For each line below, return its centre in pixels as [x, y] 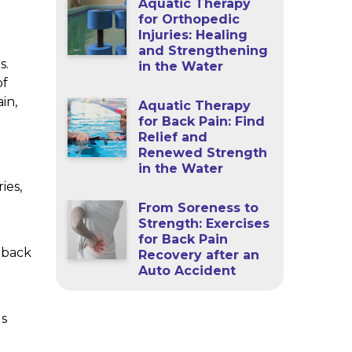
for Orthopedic [189, 20]
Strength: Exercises [204, 224]
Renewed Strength [203, 153]
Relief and [173, 137]
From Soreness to [199, 208]
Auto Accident [187, 271]
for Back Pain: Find [202, 122]
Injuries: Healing [193, 35]
